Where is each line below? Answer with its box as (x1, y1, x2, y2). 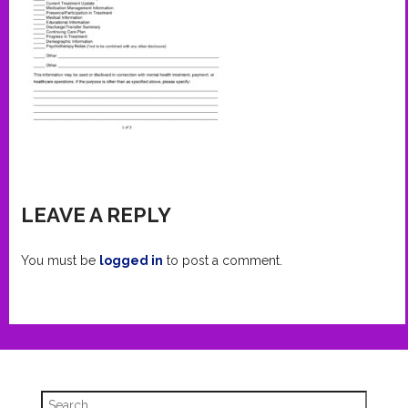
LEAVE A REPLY (21, 203, 172, 228)
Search (39, 388, 87, 403)
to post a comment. (163, 253, 283, 269)
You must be (21, 253, 100, 269)
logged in (99, 253, 164, 269)
